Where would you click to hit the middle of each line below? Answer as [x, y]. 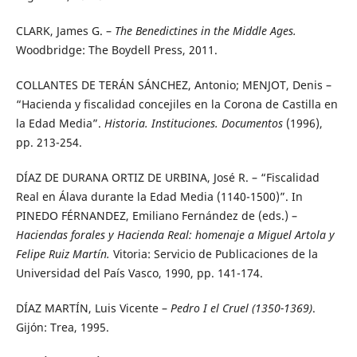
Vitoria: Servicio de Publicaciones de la [215, 254]
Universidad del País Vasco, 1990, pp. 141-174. [139, 273]
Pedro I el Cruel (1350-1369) [241, 308]
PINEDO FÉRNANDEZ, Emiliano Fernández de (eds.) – [156, 216]
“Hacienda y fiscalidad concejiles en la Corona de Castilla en [177, 104]
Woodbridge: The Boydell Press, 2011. [116, 50]
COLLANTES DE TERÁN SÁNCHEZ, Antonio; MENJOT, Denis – [173, 85]
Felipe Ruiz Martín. [64, 254]
